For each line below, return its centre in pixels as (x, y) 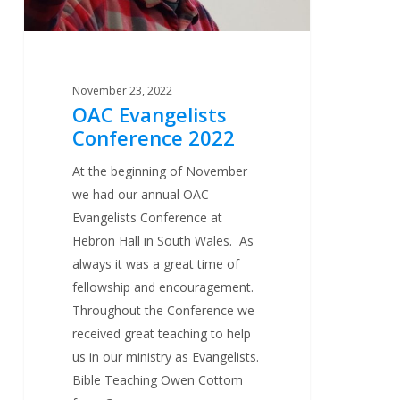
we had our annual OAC (141, 194)
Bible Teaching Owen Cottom (158, 379)
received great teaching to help (162, 333)
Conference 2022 (154, 137)
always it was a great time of (156, 263)
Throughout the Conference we (164, 310)
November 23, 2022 (123, 90)
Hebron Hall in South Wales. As (163, 240)
